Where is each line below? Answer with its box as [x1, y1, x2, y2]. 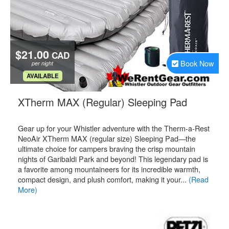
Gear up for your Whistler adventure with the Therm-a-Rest [18, 123, 210, 133]
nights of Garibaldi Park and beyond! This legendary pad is [18, 153, 208, 164]
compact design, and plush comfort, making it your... [18, 174, 189, 185]
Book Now [180, 58, 214, 68]
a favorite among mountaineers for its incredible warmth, [18, 164, 200, 174]
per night [32, 59, 53, 67]
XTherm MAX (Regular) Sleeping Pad [18, 95, 187, 109]
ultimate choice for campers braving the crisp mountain [18, 143, 195, 154]
